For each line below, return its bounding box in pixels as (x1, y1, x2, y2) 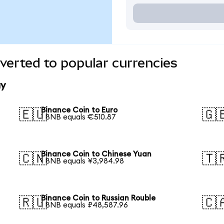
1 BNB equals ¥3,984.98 (41, 157, 124, 165)
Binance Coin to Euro (41, 106, 118, 114)
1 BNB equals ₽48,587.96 (41, 201, 128, 209)
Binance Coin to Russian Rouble (41, 194, 156, 202)
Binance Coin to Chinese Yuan (41, 150, 152, 158)
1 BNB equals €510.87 (41, 113, 116, 121)
